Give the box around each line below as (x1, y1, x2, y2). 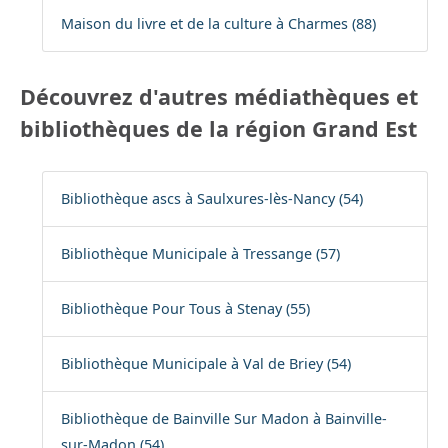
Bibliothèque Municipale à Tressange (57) (60, 244, 340, 264)
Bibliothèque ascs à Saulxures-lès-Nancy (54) (60, 189, 363, 209)
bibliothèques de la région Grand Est (20, 114, 417, 144)
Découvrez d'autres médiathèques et (20, 82, 418, 112)
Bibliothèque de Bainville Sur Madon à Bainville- (60, 409, 387, 429)
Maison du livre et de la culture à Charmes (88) (60, 14, 376, 34)
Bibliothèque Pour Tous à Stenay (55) (60, 299, 310, 319)
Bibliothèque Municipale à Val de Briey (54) (60, 354, 351, 374)
